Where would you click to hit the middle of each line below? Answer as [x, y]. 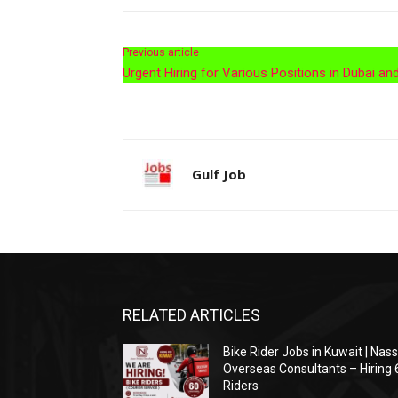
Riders [241, 385]
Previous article [161, 52]
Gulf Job [219, 174]
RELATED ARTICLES [191, 314]
